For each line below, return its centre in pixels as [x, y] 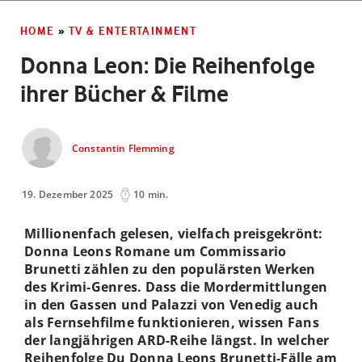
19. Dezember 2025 [68, 194]
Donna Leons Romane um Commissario [156, 251]
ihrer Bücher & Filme [124, 93]
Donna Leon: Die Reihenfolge [168, 65]
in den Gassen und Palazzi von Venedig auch [171, 304]
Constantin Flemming [123, 149]
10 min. [151, 194]
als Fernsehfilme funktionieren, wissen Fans [172, 322]
